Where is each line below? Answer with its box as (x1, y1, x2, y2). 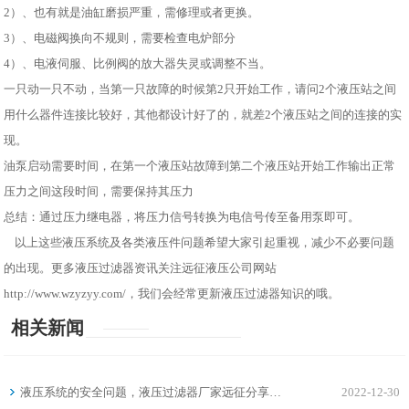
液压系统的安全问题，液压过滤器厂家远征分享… (20, 384, 282, 399)
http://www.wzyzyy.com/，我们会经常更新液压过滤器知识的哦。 (4, 286, 341, 300)
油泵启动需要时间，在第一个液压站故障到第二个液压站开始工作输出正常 (4, 158, 396, 173)
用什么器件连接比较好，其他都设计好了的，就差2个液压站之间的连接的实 (4, 107, 403, 121)
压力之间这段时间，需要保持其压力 (4, 184, 194, 198)
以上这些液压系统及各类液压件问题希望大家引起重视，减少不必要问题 (4, 235, 395, 249)
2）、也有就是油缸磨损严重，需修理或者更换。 (4, 5, 260, 19)
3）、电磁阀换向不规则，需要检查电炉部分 (4, 30, 236, 45)
